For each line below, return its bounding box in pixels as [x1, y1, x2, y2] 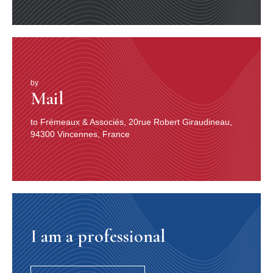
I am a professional [30, 224, 165, 247]
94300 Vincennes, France [30, 129, 130, 140]
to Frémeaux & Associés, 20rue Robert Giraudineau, [30, 117, 232, 127]
